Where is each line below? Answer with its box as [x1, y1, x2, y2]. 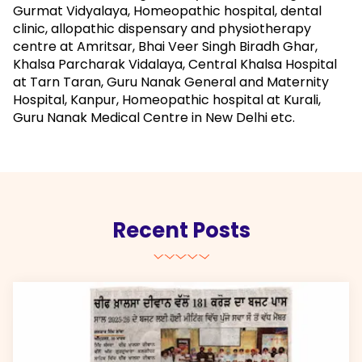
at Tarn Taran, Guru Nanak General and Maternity [13, 72, 329, 91]
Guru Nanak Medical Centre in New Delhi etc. [13, 107, 295, 127]
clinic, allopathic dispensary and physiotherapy [13, 19, 311, 38]
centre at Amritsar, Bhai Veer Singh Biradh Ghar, [13, 36, 318, 56]
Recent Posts [112, 215, 250, 245]
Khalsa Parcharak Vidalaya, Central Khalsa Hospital [13, 54, 337, 74]
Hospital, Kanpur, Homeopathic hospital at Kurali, [13, 90, 321, 109]
